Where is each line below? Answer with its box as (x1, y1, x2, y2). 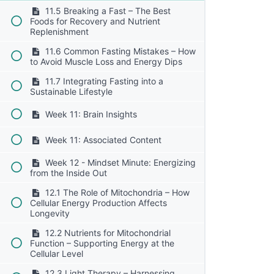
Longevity (30, 207, 70, 218)
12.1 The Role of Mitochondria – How (42, 187, 190, 198)
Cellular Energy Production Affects (30, 197, 168, 208)
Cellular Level (30, 248, 84, 259)
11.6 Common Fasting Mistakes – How (42, 45, 196, 56)
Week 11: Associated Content (42, 134, 161, 145)
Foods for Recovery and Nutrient (30, 15, 161, 26)
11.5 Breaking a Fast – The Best (42, 5, 171, 16)
